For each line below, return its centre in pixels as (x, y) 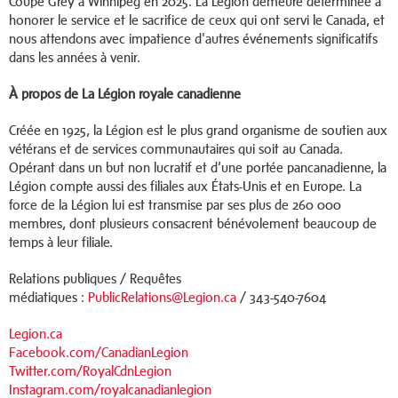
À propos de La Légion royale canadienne (125, 94)
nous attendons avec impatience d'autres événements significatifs (193, 39)
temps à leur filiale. (61, 243)
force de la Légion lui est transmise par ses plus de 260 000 (175, 205)
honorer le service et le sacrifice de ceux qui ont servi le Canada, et (197, 20)
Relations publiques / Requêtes (95, 279)
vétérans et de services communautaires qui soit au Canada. (176, 149)
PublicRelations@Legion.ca (162, 298)
